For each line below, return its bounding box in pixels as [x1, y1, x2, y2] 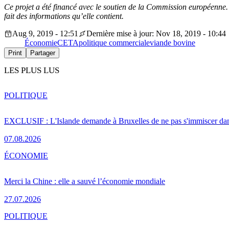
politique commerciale [79, 38, 150, 48]
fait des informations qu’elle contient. [4, 12, 124, 21]
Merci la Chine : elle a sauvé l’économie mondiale [4, 176, 165, 186]
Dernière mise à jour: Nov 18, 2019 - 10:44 [86, 29, 226, 38]
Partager [30, 49, 55, 57]
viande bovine [150, 38, 195, 48]
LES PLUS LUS [4, 65, 59, 76]
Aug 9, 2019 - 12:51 [12, 29, 78, 38]
